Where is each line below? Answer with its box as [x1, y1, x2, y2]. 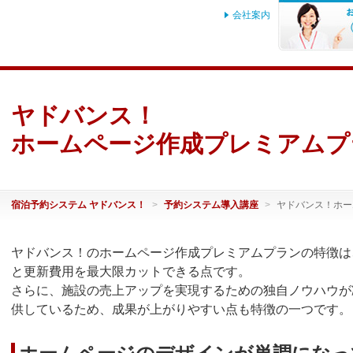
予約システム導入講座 [164, 199, 258, 210]
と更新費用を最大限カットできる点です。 [11, 265, 251, 278]
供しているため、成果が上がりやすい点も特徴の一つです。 [11, 303, 351, 316]
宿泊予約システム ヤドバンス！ [11, 199, 146, 210]
